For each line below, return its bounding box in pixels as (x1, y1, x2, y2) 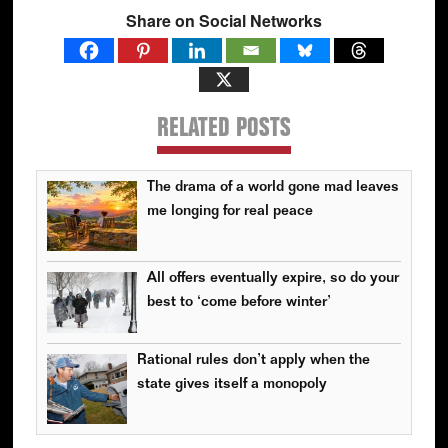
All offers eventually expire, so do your (146, 271, 399, 287)
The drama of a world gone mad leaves (146, 180, 399, 196)
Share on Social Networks (125, 9, 322, 33)
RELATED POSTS (156, 117, 291, 144)
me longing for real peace (146, 204, 313, 220)
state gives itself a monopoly (136, 377, 327, 393)
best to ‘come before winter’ (146, 295, 331, 311)
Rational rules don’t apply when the (136, 353, 370, 369)
